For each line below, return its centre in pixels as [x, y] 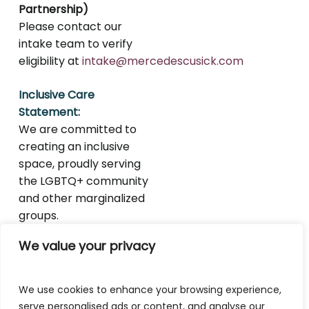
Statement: [50, 112]
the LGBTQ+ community [84, 181]
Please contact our [71, 27]
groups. [39, 216]
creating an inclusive [74, 147]
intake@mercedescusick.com [163, 61]
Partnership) [55, 10]
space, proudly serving [80, 164]
